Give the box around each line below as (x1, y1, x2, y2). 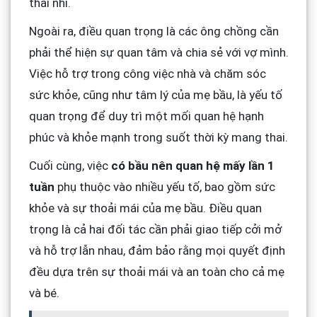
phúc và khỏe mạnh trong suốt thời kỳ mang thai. (28, 129, 288, 144)
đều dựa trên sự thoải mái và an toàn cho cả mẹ (28, 264, 284, 279)
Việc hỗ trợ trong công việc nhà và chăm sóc (28, 66, 266, 81)
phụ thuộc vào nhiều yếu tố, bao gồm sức (54, 179, 275, 194)
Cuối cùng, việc (28, 158, 111, 173)
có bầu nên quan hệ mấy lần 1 (110, 158, 275, 173)
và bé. (28, 285, 59, 300)
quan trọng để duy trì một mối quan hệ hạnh (28, 108, 264, 123)
